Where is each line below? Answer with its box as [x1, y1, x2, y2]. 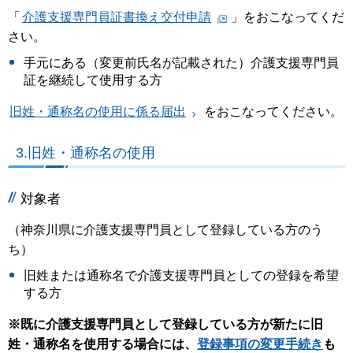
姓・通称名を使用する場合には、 [8, 337, 197, 351]
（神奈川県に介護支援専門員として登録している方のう [8, 223, 323, 237]
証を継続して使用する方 [24, 72, 162, 87]
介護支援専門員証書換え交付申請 [22, 10, 211, 24]
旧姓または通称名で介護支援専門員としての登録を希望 [24, 269, 339, 283]
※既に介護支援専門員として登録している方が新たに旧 [8, 318, 323, 332]
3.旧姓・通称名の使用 [16, 144, 155, 162]
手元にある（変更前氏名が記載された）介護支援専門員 [24, 55, 339, 69]
